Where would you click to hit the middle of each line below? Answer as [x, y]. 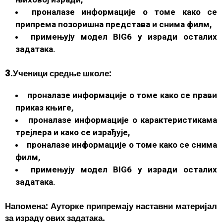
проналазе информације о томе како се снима [122, 144]
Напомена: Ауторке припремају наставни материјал [111, 206]
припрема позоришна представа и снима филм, [114, 24]
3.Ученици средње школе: [58, 73]
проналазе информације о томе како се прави [122, 95]
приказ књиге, [45, 107]
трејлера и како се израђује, [73, 132]
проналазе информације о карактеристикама [122, 120]
